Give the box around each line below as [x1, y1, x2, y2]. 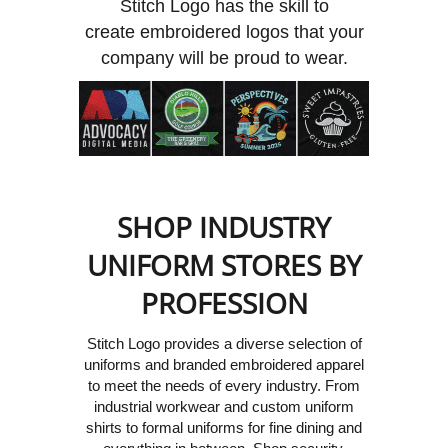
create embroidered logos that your [84, 21, 364, 42]
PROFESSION [140, 283, 308, 322]
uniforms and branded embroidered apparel [84, 356, 364, 374]
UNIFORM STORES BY [86, 245, 362, 284]
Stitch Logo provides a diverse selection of [86, 335, 362, 353]
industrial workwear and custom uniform [94, 398, 354, 416]
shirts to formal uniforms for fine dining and [86, 419, 362, 437]
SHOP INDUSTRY [117, 207, 331, 246]
